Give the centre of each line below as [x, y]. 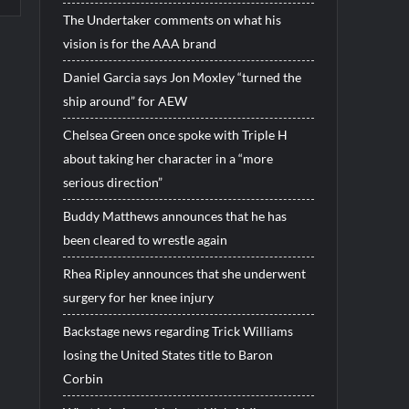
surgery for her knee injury [138, 297]
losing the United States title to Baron [168, 354]
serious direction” [112, 182]
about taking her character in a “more [168, 158]
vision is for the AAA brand [139, 43]
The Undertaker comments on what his [172, 19]
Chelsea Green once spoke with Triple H [175, 134]
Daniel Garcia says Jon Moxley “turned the [182, 77]
